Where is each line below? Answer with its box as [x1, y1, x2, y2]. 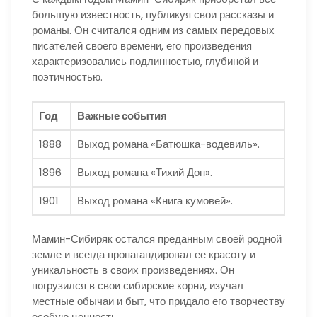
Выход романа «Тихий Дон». [77, 164, 212, 180]
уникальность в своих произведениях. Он [32, 263, 234, 278]
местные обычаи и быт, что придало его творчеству [32, 294, 285, 309]
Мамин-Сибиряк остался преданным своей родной [32, 231, 282, 247]
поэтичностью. [32, 69, 103, 85]
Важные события [77, 108, 167, 123]
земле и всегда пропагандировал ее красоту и [32, 247, 255, 263]
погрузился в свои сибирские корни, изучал [32, 278, 243, 294]
